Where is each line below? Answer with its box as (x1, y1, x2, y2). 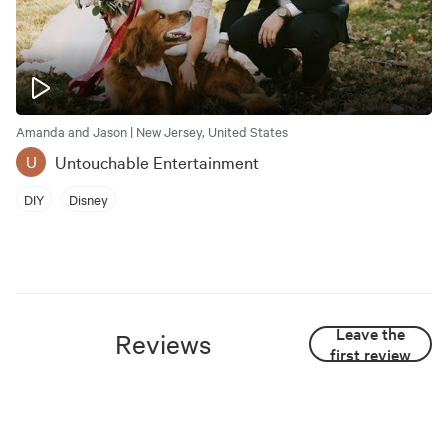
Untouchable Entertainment (55, 150, 259, 173)
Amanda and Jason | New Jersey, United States (16, 122, 288, 140)
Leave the (336, 322, 406, 344)
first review (330, 343, 412, 365)
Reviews (114, 327, 211, 360)
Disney (69, 189, 108, 208)
